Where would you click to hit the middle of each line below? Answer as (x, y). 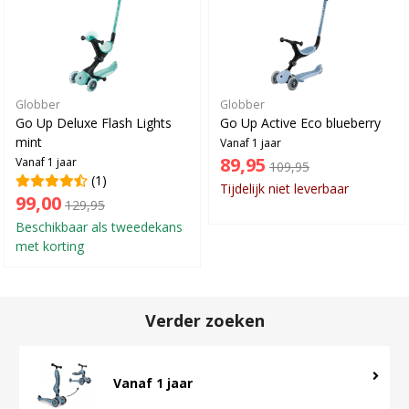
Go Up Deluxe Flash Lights (94, 121)
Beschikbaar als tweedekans (99, 225)
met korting (50, 245)
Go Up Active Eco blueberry (300, 121)
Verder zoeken (204, 319)
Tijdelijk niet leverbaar (284, 187)
